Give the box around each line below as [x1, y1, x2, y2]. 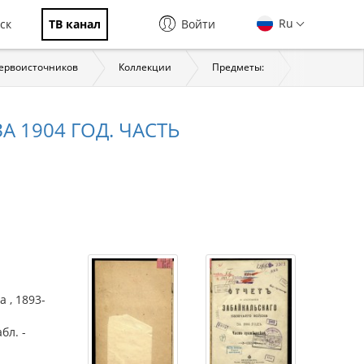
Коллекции [119, 60, 171, 74]
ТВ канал [49, 16, 101, 32]
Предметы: [212, 60, 264, 74]
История [305, 60, 345, 74]
